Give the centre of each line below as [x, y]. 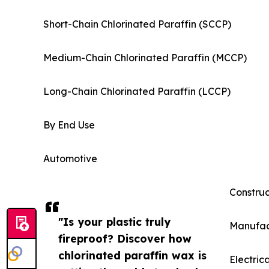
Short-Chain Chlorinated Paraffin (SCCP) [137, 24]
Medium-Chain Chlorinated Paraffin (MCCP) [145, 57]
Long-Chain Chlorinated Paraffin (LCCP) [137, 91]
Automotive [70, 158]
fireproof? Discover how [125, 238]
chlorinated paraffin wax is [132, 255]
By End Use [69, 125]
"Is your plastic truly [114, 221]
